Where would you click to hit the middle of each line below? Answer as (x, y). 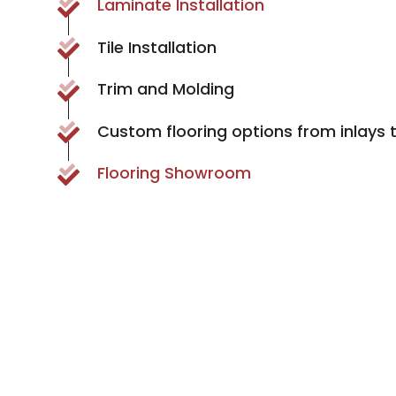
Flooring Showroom (174, 173)
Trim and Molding (165, 89)
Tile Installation (156, 47)
